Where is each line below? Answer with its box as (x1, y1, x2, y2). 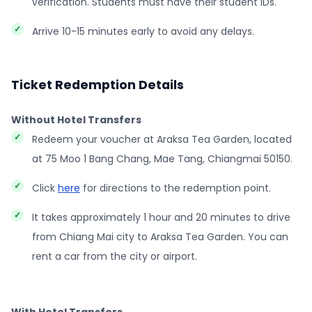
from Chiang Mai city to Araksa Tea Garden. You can (32, 230, 288, 244)
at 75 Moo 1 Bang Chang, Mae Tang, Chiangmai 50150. (32, 152, 292, 166)
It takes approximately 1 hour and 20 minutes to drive (32, 210, 290, 224)
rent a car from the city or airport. (32, 249, 197, 263)
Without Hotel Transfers (11, 113, 141, 127)
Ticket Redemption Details (11, 77, 184, 93)
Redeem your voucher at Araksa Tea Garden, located (32, 132, 292, 146)
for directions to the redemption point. (80, 181, 271, 195)
